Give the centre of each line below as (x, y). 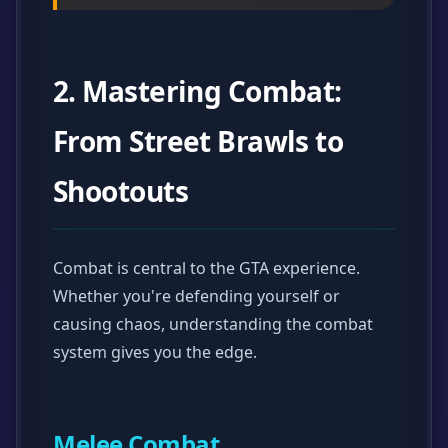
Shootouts (120, 191)
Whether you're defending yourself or (196, 296)
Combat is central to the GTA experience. (206, 268)
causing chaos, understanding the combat (213, 324)
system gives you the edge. (155, 352)
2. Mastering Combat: (197, 91)
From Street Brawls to (198, 141)
